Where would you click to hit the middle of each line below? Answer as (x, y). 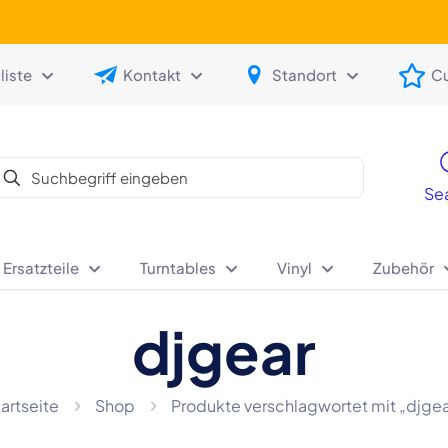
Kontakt (151, 74)
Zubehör (404, 267)
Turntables (178, 267)
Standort (304, 74)
